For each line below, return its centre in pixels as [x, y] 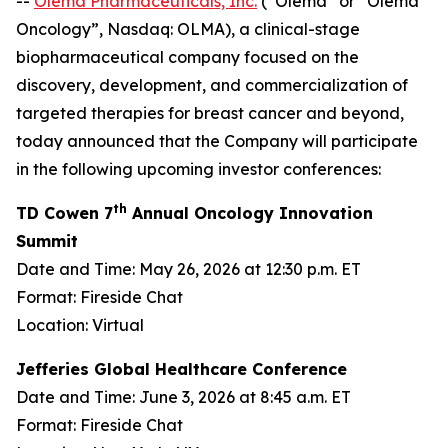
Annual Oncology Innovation [250, 213]
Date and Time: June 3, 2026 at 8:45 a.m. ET [183, 397]
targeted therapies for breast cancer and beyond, [210, 113]
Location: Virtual [80, 325]
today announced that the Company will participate [217, 141]
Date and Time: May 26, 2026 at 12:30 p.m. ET [188, 269]
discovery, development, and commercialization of [212, 85]
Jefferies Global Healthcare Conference [181, 369]
